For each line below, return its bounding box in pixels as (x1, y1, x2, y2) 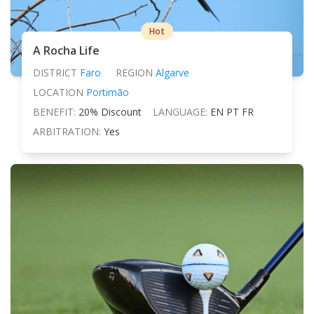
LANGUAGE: (153, 104, 207, 118)
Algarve (155, 65, 189, 79)
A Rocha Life (33, 42, 100, 58)
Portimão (86, 85, 129, 99)
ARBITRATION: (33, 124, 101, 138)
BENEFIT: (33, 104, 76, 118)
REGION (115, 65, 153, 79)
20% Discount (78, 104, 142, 118)
